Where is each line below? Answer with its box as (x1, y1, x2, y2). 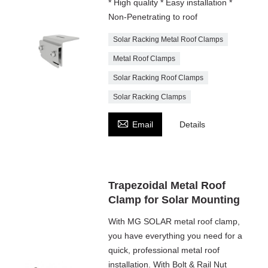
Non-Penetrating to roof (108, 11, 198, 22)
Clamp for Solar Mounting (108, 193, 240, 206)
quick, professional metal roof (108, 245, 220, 255)
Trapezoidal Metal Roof (108, 179, 226, 191)
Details (179, 119, 206, 129)
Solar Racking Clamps (113, 92, 187, 101)
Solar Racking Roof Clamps (113, 73, 204, 82)
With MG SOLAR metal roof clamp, (108, 216, 240, 226)
